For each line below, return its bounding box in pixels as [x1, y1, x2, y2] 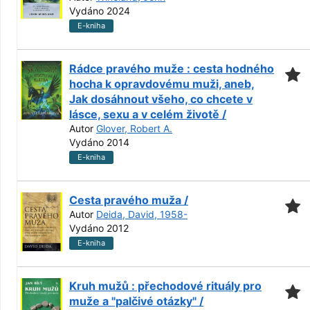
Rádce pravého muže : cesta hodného [69, 62, 274, 75]
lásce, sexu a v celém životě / [69, 107, 226, 121]
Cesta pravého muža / [69, 193, 188, 207]
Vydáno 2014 [69, 136, 129, 148]
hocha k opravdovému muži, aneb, [69, 77, 255, 91]
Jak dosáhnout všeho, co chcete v [69, 92, 253, 106]
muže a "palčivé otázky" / [69, 294, 203, 308]
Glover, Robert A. [96, 122, 172, 134]
